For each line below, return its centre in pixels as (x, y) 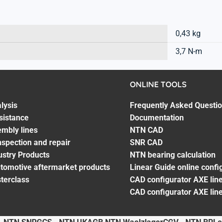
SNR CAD (146, 142)
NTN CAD (147, 130)
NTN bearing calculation (173, 155)
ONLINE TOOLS (159, 84)
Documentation (157, 117)
